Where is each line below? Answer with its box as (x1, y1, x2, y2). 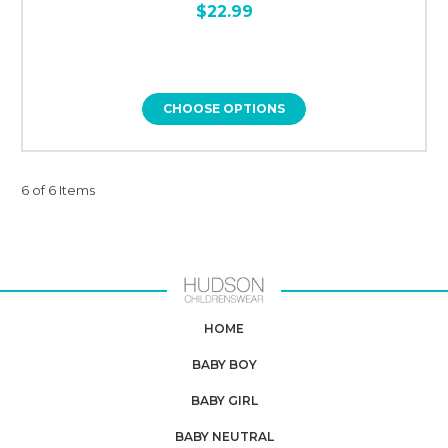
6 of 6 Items (21, 181, 95, 198)
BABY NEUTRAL (174, 428, 274, 444)
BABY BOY (191, 356, 257, 372)
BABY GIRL (190, 392, 258, 408)
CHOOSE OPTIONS (163, 100, 285, 116)
